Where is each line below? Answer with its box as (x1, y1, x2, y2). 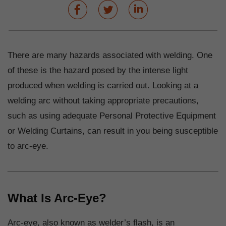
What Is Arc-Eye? (8, 191, 106, 205)
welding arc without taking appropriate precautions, (8, 96, 199, 106)
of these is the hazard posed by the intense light (8, 66, 188, 76)
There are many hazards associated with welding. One (8, 50, 212, 61)
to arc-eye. (8, 141, 48, 151)
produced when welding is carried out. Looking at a (8, 81, 198, 91)
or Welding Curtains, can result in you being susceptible (8, 126, 218, 136)
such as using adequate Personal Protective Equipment (8, 111, 216, 121)
